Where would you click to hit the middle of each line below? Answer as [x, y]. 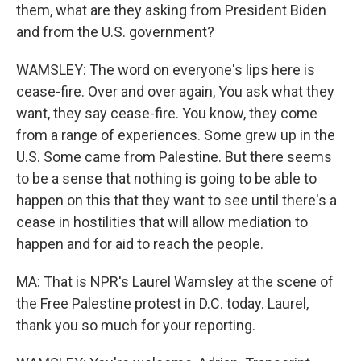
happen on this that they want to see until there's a [176, 200]
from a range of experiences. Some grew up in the [176, 135]
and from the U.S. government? [115, 32]
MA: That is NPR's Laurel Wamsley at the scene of [175, 282]
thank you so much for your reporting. [136, 325]
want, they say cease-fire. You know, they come [167, 113]
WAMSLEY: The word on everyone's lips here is [166, 70]
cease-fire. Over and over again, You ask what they [175, 91]
